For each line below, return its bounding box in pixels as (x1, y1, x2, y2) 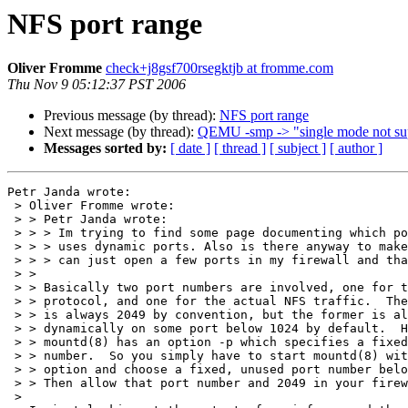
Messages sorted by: (44, 140, 167, 157)
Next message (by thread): (44, 124, 198, 140)
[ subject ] (270, 140, 326, 157)
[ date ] (170, 140, 210, 157)
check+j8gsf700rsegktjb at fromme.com (106, 60, 333, 76)
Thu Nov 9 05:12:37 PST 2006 (7, 76, 186, 93)
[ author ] (330, 140, 382, 157)
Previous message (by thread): (44, 107, 219, 124)
